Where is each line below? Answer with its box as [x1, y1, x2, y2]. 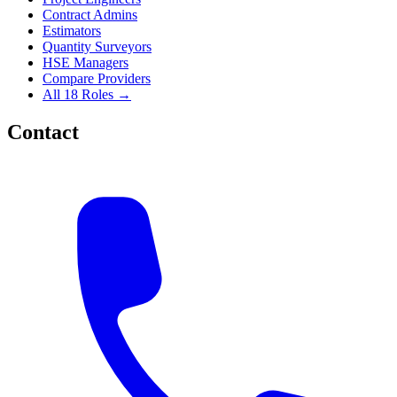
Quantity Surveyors [43, 39, 152, 54]
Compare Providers [43, 71, 151, 86]
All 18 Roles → [43, 87, 131, 102]
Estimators [43, 23, 101, 38]
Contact [7, 120, 79, 144]
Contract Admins [43, 7, 137, 22]
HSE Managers [43, 55, 128, 70]
